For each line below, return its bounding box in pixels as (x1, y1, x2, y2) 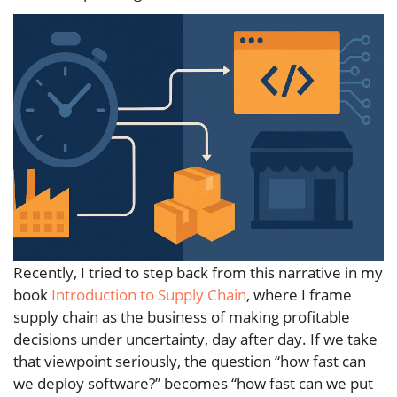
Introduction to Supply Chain (51, 284, 246, 305)
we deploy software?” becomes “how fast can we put (13, 372, 373, 393)
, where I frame (246, 284, 352, 305)
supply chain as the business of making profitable (13, 306, 350, 327)
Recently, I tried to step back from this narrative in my (13, 261, 383, 283)
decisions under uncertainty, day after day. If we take (13, 328, 378, 349)
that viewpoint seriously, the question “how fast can (13, 350, 366, 371)
